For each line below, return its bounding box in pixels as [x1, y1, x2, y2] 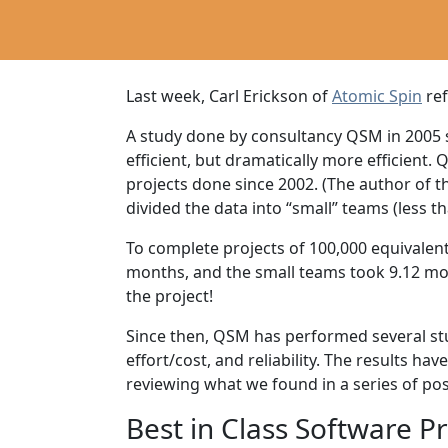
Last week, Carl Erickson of [126, 84, 332, 107]
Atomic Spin [332, 84, 422, 107]
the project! [126, 284, 213, 307]
